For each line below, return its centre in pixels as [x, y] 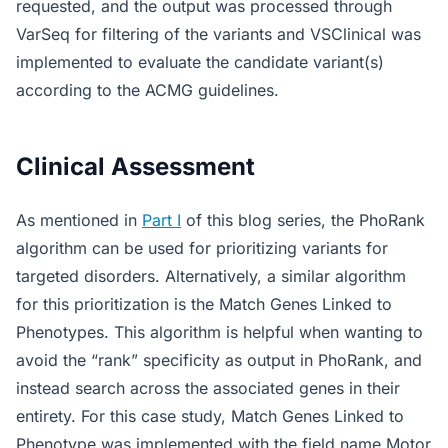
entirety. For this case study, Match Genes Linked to [210, 416]
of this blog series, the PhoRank [303, 220]
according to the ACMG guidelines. [147, 90]
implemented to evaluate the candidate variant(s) [200, 62]
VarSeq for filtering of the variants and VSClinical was [218, 34]
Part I [161, 220]
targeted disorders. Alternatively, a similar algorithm [211, 276]
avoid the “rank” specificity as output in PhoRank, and [219, 360]
